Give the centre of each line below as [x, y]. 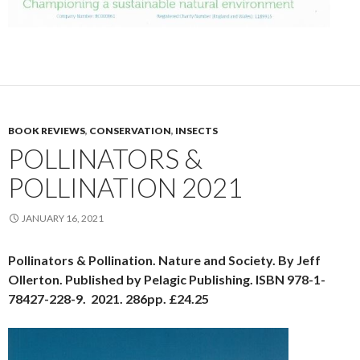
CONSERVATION [130, 130]
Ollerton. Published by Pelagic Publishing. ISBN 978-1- [167, 279]
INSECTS [196, 130]
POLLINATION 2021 [125, 187]
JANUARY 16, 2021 [63, 218]
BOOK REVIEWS [47, 130]
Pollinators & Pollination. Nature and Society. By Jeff [164, 260]
